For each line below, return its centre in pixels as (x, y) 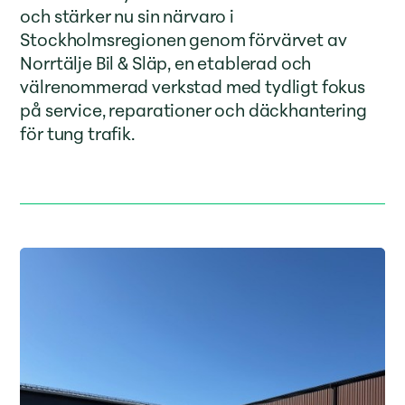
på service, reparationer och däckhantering (193, 110)
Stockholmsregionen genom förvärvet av (184, 40)
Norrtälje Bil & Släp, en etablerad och (166, 63)
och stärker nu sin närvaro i (127, 16)
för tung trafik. (77, 134)
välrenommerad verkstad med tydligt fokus (193, 87)
